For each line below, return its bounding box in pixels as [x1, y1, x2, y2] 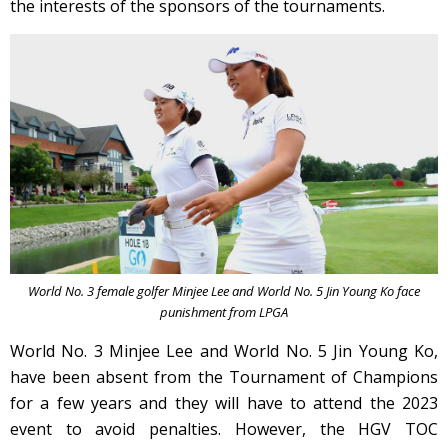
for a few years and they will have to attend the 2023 [10, 392, 438, 415]
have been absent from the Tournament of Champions [10, 366, 438, 389]
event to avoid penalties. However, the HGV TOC [10, 418, 438, 441]
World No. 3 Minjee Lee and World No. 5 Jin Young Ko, [10, 340, 438, 363]
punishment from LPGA [160, 303, 288, 322]
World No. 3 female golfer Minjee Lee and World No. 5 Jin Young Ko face [28, 282, 420, 301]
